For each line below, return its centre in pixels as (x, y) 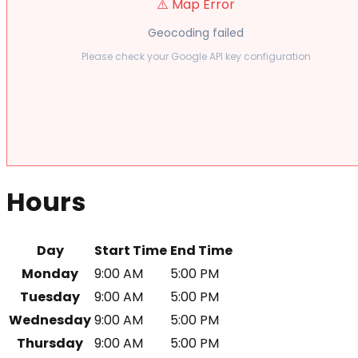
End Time (201, 251)
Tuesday (50, 297)
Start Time (131, 251)
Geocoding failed (196, 33)
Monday (50, 274)
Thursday (50, 344)
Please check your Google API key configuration (196, 57)
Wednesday (50, 320)
